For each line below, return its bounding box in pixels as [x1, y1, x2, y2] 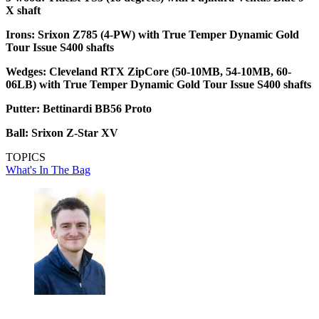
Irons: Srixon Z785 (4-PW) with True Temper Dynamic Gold [6, 28, 299, 41]
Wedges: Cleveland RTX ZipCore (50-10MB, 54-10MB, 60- [6, 66, 291, 78]
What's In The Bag [6, 164, 90, 177]
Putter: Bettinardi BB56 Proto [6, 103, 152, 115]
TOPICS [6, 151, 46, 164]
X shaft [6, 4, 41, 17]
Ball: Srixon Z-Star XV [6, 127, 118, 140]
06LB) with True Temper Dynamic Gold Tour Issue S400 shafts [6, 78, 311, 91]
